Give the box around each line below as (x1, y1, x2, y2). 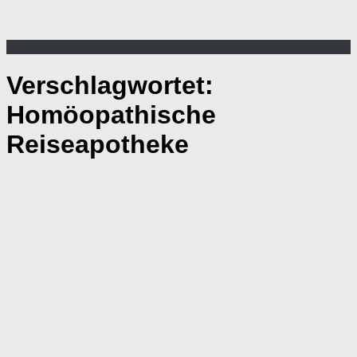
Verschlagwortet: (6, 71, 214, 100)
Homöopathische (6, 100, 216, 130)
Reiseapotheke (6, 130, 189, 159)
